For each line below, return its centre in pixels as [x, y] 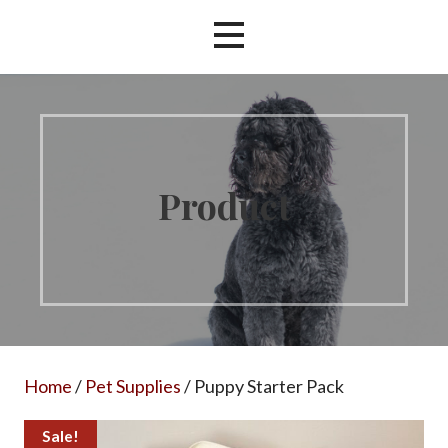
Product [224, 204]
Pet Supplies [133, 385]
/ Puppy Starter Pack [263, 385]
